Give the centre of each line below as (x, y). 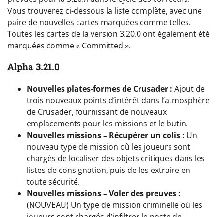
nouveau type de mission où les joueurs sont (108, 147)
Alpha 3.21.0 (33, 67)
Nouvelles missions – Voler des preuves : (104, 194)
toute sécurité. (53, 182)
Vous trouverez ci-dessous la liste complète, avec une (105, 10)
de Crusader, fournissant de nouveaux (97, 112)
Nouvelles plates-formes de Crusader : (100, 89)
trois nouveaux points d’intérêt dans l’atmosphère (118, 101)
